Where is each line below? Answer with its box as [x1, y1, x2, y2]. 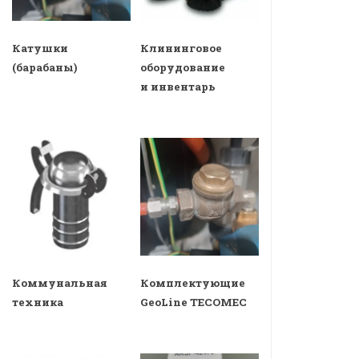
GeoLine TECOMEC [140, 295, 248, 310]
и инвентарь [140, 79, 216, 95]
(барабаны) [12, 60, 77, 75]
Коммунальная [12, 276, 107, 291]
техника [12, 295, 63, 310]
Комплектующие [140, 276, 246, 291]
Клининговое [140, 41, 223, 56]
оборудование [140, 60, 226, 75]
